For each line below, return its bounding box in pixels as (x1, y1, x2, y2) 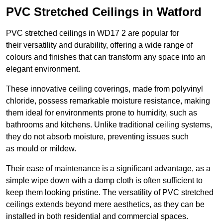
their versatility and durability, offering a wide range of (6, 41, 193, 50)
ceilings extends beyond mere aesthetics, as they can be (6, 200, 205, 209)
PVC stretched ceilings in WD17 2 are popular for (6, 29, 179, 38)
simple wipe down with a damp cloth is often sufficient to (6, 176, 203, 185)
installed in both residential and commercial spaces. (6, 212, 188, 221)
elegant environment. (6, 65, 80, 74)
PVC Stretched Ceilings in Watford (6, 5, 202, 19)
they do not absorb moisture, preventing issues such (6, 132, 189, 141)
